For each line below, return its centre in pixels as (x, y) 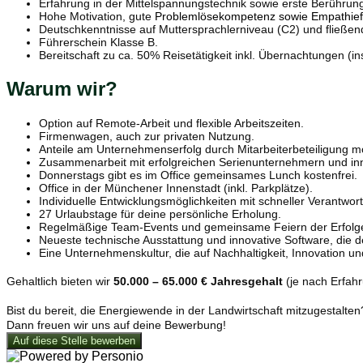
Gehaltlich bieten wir (60, 281)
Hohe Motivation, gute (97, 17)
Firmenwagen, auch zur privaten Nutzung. (147, 136)
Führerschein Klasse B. (98, 43)
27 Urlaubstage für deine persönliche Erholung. (160, 214)
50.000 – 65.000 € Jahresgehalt (198, 281)
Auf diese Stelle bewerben (74, 340)
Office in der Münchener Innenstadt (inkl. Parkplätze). (176, 188)
